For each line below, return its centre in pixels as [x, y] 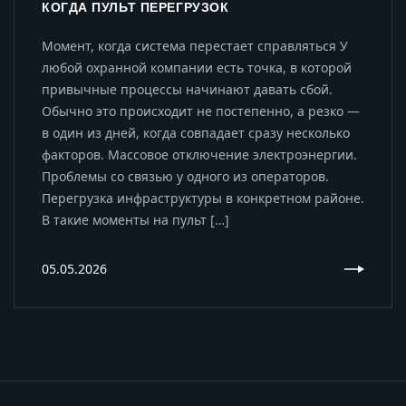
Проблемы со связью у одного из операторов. [185, 176]
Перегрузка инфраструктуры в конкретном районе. [203, 198]
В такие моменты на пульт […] [135, 219]
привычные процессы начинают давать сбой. [187, 89]
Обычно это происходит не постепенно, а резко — [201, 111]
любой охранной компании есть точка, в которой [197, 67]
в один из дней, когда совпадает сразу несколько [196, 132]
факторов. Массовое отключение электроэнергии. [199, 154]
